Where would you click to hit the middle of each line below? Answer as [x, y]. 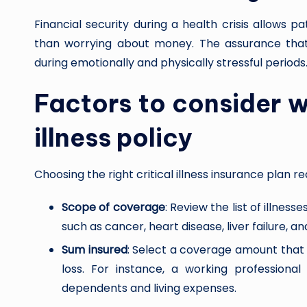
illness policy [113, 138]
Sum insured [95, 250]
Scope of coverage [113, 207]
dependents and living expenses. [149, 288]
